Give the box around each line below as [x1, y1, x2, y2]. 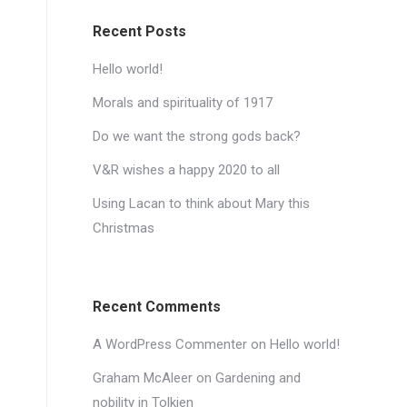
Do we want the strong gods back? [93, 128, 301, 144]
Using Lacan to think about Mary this [93, 195, 310, 212]
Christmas [93, 220, 154, 236]
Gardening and [215, 370, 301, 386]
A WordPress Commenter [93, 336, 247, 352]
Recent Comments [93, 298, 221, 315]
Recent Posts [93, 23, 186, 40]
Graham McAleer [93, 370, 193, 386]
